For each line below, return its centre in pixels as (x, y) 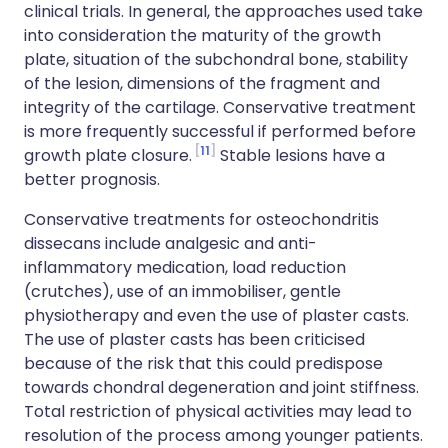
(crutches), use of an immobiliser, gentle (182, 291)
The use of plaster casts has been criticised (194, 339)
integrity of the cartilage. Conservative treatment (220, 107)
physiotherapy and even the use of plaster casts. (216, 315)
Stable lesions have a (300, 155)
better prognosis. (92, 179)
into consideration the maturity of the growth (202, 35)
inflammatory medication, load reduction (185, 267)
